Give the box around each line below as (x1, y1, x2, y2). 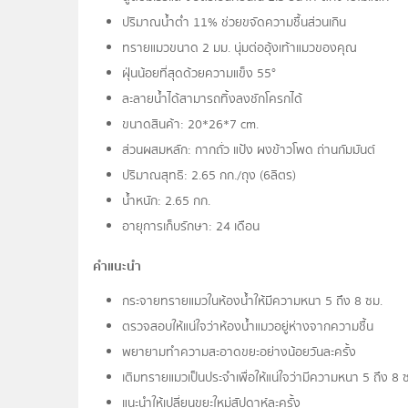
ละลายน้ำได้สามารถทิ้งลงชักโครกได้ (122, 89, 303, 110)
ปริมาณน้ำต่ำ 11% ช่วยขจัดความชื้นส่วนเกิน (122, 13, 347, 34)
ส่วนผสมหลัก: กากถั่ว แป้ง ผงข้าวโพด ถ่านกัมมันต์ (122, 140, 376, 161)
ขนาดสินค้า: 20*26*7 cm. (122, 115, 260, 136)
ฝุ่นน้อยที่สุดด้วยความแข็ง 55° (122, 64, 277, 85)
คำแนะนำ (93, 257, 142, 278)
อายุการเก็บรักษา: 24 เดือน (122, 217, 260, 238)
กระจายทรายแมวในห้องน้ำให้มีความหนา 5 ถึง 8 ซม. (122, 291, 383, 312)
